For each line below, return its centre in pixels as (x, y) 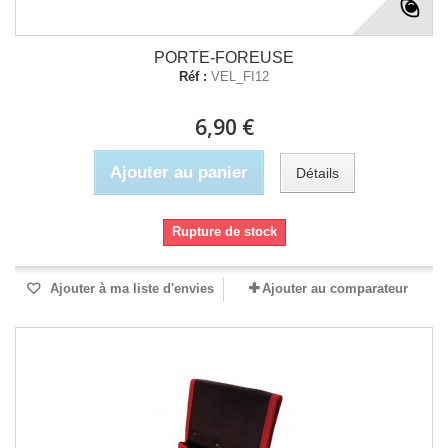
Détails (317, 172)
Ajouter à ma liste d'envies (130, 288)
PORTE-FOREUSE (224, 57)
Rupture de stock (224, 231)
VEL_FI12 (240, 76)
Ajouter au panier (178, 172)
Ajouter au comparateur (335, 288)
